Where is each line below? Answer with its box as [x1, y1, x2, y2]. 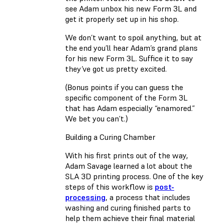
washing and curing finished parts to [65, 203, 191, 213]
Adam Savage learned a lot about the [65, 161, 192, 171]
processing [65, 192, 106, 203]
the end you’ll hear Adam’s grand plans [65, 43, 198, 53]
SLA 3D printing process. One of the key [65, 171, 204, 182]
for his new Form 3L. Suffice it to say [65, 53, 193, 64]
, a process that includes [106, 192, 190, 203]
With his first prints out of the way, [65, 150, 188, 161]
